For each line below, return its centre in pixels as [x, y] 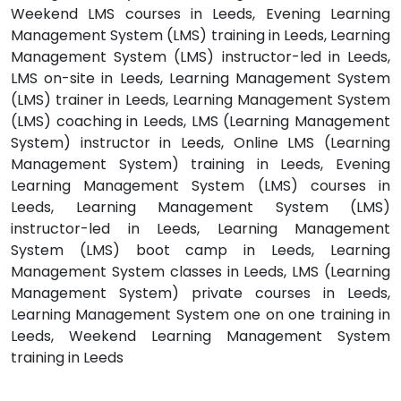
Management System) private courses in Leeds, [200, 293]
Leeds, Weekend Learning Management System [200, 336]
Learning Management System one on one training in [200, 314]
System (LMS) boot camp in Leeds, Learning [200, 250]
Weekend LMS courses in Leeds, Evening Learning [200, 13]
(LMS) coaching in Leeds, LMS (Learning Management [200, 121]
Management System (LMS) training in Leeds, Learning [200, 35]
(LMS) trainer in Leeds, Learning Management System [200, 99]
